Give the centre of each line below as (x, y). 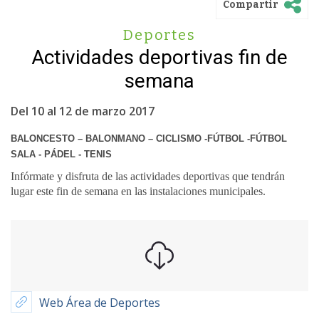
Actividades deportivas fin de (159, 57)
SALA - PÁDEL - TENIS (63, 154)
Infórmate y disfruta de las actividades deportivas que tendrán (148, 176)
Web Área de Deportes (100, 303)
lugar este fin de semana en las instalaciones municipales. (138, 191)
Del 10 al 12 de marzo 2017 (83, 111)
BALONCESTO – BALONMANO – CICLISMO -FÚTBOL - (130, 138)
